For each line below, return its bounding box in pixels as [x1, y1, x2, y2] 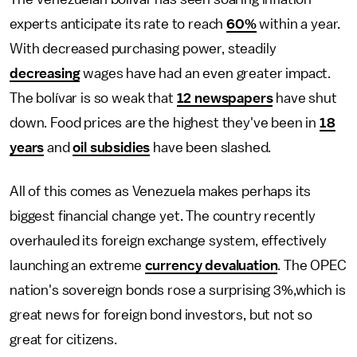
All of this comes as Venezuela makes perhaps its [10, 184, 312, 198]
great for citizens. [10, 332, 120, 347]
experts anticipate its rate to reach [10, 17, 227, 31]
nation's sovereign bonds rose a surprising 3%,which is [10, 283, 346, 297]
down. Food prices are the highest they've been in [10, 116, 320, 130]
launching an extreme [10, 258, 145, 273]
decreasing [10, 66, 80, 80]
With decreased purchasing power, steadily [10, 41, 277, 56]
